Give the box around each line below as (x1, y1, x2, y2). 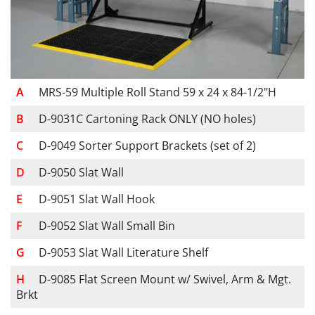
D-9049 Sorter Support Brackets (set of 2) (39, 138, 256, 154)
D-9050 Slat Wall (39, 165, 124, 181)
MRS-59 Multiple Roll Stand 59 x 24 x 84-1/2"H (39, 84, 276, 101)
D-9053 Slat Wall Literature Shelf (39, 245, 208, 261)
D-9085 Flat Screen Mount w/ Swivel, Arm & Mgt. (39, 271, 291, 288)
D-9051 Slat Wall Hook (39, 191, 155, 207)
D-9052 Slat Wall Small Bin (39, 218, 175, 234)
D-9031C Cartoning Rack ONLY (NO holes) (39, 111, 256, 127)
